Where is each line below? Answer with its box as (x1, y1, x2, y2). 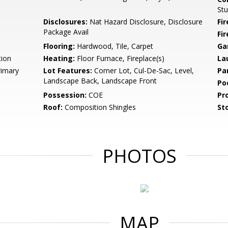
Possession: (43, 90, 87, 100)
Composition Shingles (63, 102, 136, 112)
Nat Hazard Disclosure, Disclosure (88, 17, 203, 26)
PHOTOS (102, 144, 177, 168)
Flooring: (43, 41, 75, 51)
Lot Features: (43, 66, 93, 75)
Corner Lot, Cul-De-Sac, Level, (92, 66, 194, 75)
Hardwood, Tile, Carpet (75, 41, 154, 51)
